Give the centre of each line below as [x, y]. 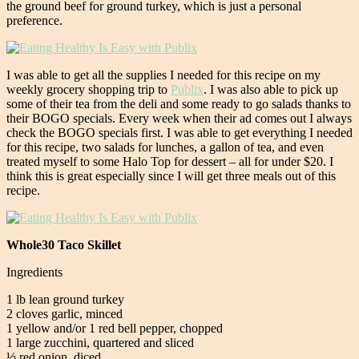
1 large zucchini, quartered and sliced [100, 342]
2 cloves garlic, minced [65, 313]
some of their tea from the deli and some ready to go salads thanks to [179, 103]
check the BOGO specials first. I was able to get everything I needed [179, 132]
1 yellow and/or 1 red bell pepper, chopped [115, 328]
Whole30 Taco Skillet [64, 244]
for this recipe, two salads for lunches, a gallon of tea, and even [165, 147]
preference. [34, 20]
